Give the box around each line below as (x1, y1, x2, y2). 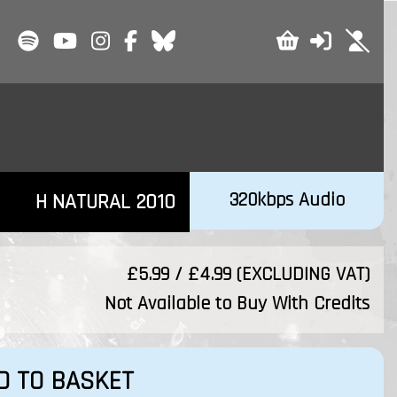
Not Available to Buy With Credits (104, 292, 370, 316)
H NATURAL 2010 (35, 189, 175, 215)
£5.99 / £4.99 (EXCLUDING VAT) (126, 262, 370, 287)
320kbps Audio (228, 188, 345, 213)
